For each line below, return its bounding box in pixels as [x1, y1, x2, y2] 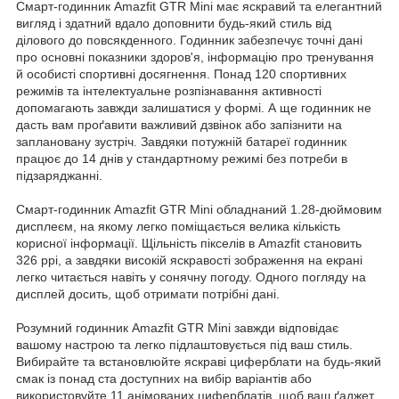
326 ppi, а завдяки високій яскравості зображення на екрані [16, 252, 362, 267]
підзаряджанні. [16, 167, 102, 183]
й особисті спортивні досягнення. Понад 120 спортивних [16, 66, 346, 81]
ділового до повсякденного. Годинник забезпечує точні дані [16, 32, 362, 47]
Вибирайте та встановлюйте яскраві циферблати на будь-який [16, 354, 381, 369]
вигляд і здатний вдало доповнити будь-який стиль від [16, 15, 331, 30]
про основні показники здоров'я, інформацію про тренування [16, 49, 374, 64]
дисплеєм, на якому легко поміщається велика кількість [16, 218, 340, 233]
